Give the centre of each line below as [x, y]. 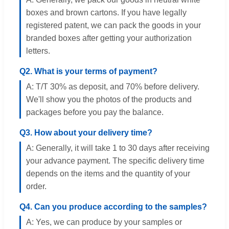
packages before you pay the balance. [95, 112]
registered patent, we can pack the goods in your [113, 25]
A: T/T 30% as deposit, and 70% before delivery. [113, 86]
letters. [38, 51]
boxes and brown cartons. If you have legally [106, 12]
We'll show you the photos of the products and [109, 99]
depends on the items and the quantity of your [108, 173]
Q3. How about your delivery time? [86, 132]
